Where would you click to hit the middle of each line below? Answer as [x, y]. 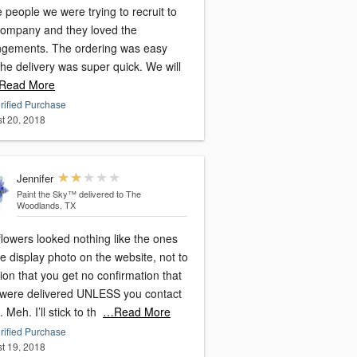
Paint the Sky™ [46, 194]
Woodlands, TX [46, 205]
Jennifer [35, 178]
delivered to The [110, 194]
